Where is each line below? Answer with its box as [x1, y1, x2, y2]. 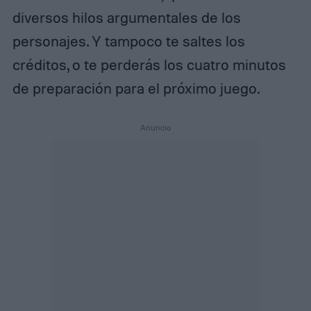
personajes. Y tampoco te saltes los [12, 31, 245, 50]
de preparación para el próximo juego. [12, 78, 260, 97]
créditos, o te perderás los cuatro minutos [12, 55, 286, 74]
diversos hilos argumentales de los [12, 8, 241, 26]
